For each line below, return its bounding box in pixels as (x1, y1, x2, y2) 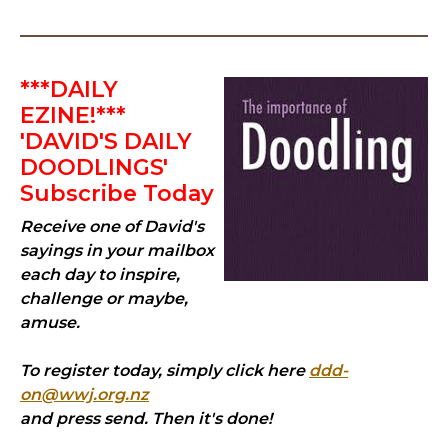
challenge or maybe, (20, 289, 188, 308)
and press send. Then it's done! (20, 409, 272, 428)
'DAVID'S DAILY (20, 128, 192, 155)
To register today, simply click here (20, 361, 309, 380)
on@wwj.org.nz (20, 385, 149, 404)
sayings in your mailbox (20, 241, 214, 260)
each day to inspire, (20, 265, 180, 284)
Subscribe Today (20, 180, 214, 207)
